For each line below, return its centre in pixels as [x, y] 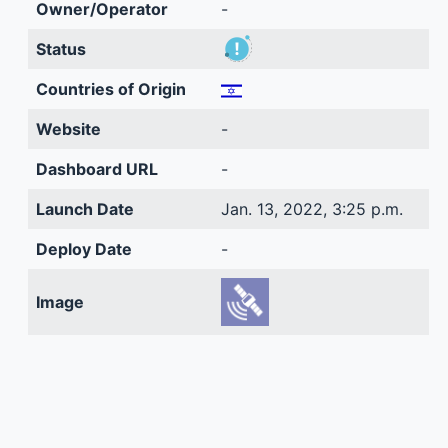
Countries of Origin [110, 89]
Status [60, 49]
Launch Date [84, 209]
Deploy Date [83, 249]
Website [68, 129]
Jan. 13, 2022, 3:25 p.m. [311, 209]
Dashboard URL [96, 169]
